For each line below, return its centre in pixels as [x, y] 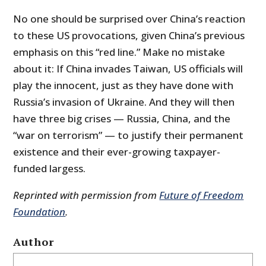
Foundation [39, 212]
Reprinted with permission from [86, 195]
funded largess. [50, 169]
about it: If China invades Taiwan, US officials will [128, 69]
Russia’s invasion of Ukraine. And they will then [124, 102]
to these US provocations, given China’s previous [129, 36]
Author [34, 242]
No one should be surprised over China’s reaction [129, 19]
